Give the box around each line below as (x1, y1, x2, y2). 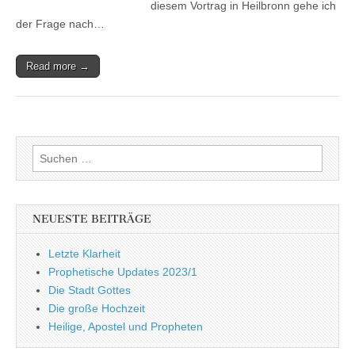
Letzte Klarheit (48, 246, 120, 260)
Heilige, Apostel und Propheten (48, 319, 203, 333)
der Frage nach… (16, 17, 105, 30)
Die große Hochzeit (48, 301, 145, 315)
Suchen (32, 146, 70, 159)
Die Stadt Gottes (48, 283, 131, 296)
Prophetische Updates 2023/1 (48, 265, 197, 278)
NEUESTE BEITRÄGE (32, 212, 151, 226)
